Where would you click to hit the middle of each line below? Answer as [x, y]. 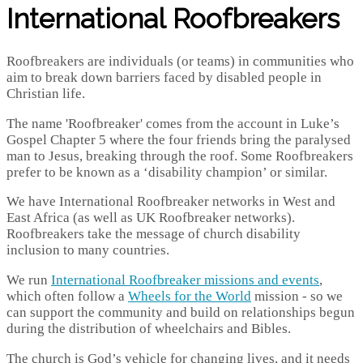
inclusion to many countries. [88, 250]
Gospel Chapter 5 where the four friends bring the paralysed [179, 139]
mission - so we [297, 297]
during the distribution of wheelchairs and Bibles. [149, 329]
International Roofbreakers [173, 19]
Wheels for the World [190, 297]
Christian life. [46, 93]
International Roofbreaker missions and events [185, 280]
